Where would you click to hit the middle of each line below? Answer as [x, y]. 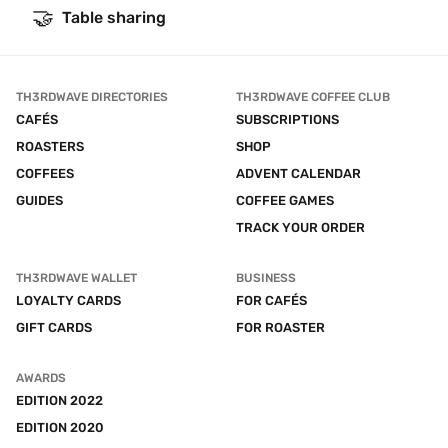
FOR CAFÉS [271, 300]
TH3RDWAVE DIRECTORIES [92, 97]
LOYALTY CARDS [68, 300]
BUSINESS [266, 278]
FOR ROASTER [280, 327]
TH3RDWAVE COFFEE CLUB [313, 97]
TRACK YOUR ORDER [300, 227]
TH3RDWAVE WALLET [76, 278]
